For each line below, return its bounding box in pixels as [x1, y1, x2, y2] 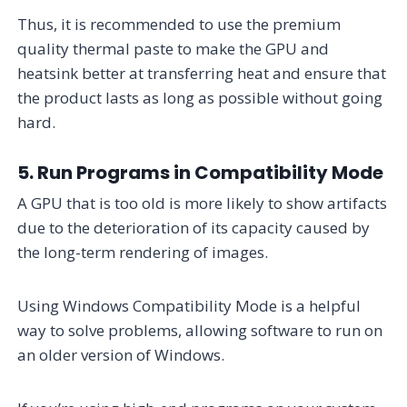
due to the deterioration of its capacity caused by [17, 216, 371, 238]
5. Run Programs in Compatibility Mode [17, 159, 384, 185]
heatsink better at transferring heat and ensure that [17, 62, 387, 84]
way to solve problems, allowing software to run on [17, 319, 383, 341]
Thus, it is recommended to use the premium [17, 13, 342, 35]
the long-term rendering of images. [17, 241, 269, 263]
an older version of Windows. [17, 343, 225, 365]
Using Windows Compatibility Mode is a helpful [17, 294, 362, 316]
